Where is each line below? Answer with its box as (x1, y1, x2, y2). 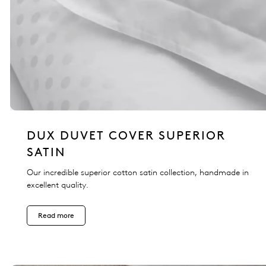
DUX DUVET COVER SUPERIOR (27, 128, 226, 143)
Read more (38, 211, 74, 220)
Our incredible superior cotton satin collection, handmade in (27, 167, 249, 178)
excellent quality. (27, 180, 88, 191)
